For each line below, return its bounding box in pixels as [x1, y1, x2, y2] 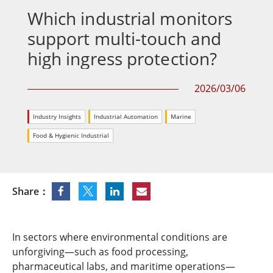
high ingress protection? [27, 47, 218, 71]
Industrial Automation [93, 112, 158, 121]
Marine [170, 112, 191, 121]
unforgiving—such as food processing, [12, 244, 188, 258]
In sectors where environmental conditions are [12, 230, 227, 244]
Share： [12, 184, 49, 198]
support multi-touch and [27, 27, 222, 51]
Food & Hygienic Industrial [32, 131, 109, 140]
